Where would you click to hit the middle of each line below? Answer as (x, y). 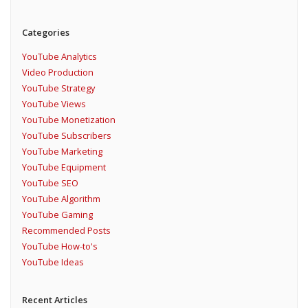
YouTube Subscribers (66, 136)
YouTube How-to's (59, 246)
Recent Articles (54, 300)
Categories (45, 33)
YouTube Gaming (57, 215)
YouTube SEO (50, 183)
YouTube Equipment (64, 167)
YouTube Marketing (62, 152)
